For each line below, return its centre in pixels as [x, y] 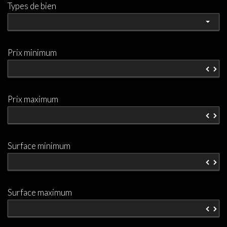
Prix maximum [33, 99]
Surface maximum [40, 192]
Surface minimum [39, 146]
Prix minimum [32, 52]
